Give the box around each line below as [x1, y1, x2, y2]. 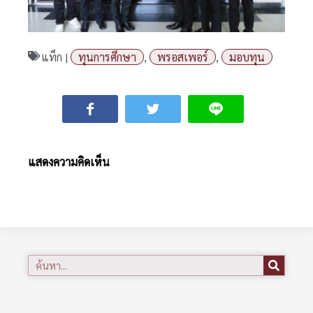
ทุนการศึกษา [78, 49, 136, 64]
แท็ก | [41, 49, 68, 64]
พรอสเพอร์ [157, 49, 208, 64]
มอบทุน [229, 49, 265, 64]
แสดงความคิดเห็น [28, 154, 110, 169]
